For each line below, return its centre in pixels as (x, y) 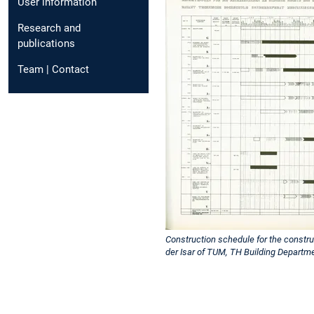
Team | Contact (53, 69)
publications (46, 43)
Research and (49, 28)
